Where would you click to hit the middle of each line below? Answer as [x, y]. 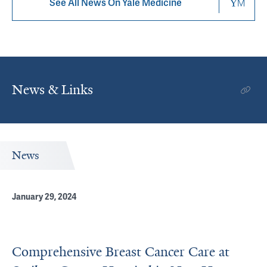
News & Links [52, 90]
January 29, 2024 [44, 197]
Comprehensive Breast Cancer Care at [121, 252]
